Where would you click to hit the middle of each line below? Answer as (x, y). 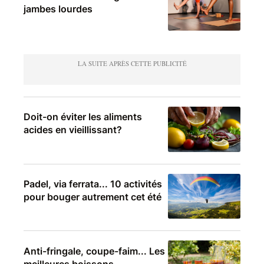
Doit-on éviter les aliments (83, 117)
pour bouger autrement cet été (93, 197)
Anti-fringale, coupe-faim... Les (94, 251)
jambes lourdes (58, 9)
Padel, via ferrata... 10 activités (93, 184)
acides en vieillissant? (73, 130)
